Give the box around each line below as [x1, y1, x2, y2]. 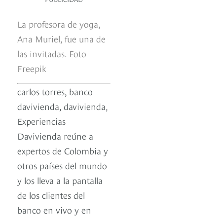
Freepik [17, 62, 46, 74]
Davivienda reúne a [17, 129, 93, 142]
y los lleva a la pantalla [17, 174, 103, 186]
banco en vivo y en [17, 203, 91, 216]
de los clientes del [17, 188, 85, 201]
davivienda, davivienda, [17, 100, 108, 112]
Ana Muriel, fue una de [17, 32, 106, 45]
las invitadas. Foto [17, 47, 86, 60]
